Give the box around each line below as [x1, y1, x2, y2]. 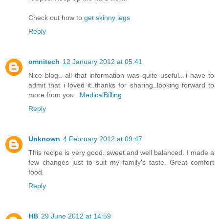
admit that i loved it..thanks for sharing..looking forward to [28, 81, 214, 89]
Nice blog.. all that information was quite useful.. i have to [28, 71, 214, 79]
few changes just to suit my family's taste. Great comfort [28, 158, 214, 166]
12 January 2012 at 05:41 [63, 57, 142, 66]
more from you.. [28, 90, 80, 99]
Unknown [28, 134, 60, 143]
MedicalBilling [80, 90, 122, 99]
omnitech [28, 57, 60, 66]
